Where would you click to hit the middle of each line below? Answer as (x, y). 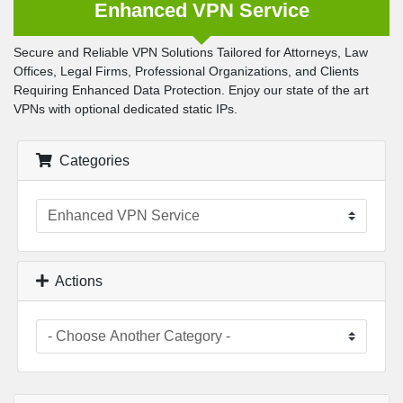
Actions (76, 281)
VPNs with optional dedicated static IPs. (125, 109)
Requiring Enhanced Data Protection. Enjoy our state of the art (191, 90)
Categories (91, 161)
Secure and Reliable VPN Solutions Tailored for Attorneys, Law (191, 52)
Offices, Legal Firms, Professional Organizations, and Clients (186, 71)
